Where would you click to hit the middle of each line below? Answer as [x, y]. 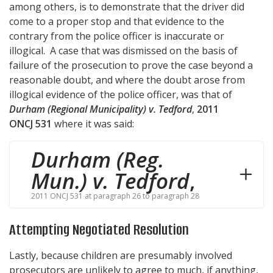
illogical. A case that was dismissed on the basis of [123, 50]
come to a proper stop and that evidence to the [117, 21]
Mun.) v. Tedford [110, 180]
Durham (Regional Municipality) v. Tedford [101, 109]
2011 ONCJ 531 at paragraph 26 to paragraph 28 [115, 196]
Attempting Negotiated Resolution [99, 229]
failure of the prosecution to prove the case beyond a [131, 65]
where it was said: [93, 123]
